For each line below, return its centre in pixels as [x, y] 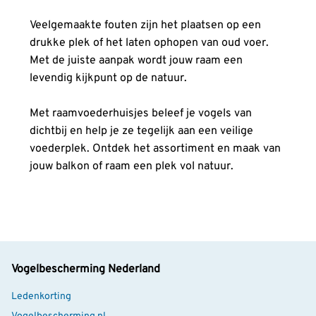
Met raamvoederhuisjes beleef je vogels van [141, 114]
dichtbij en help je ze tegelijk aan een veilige [141, 131]
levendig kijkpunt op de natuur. [108, 78]
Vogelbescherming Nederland [86, 269]
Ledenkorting [41, 297]
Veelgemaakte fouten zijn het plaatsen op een [145, 25]
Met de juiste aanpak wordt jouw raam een [136, 61]
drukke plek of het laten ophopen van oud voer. [149, 43]
